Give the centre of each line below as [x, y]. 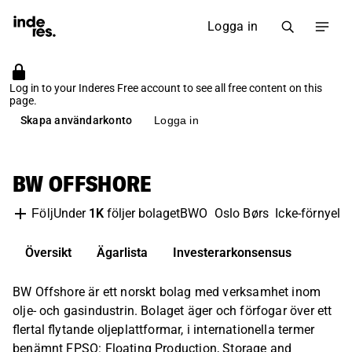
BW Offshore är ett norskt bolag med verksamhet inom [167, 292]
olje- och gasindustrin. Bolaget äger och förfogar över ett [172, 311]
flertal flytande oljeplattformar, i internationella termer [164, 330]
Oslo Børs [242, 213]
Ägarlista [122, 253]
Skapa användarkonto [77, 120]
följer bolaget [142, 213]
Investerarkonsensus [232, 253]
